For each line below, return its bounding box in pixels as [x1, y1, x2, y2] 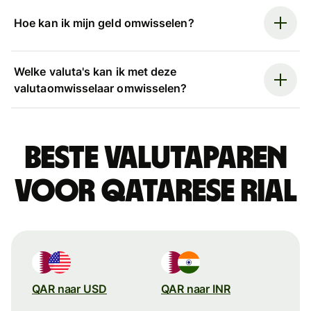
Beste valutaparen [24, 142, 287, 174]
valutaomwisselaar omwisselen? [14, 81, 187, 95]
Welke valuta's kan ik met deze [14, 64, 177, 78]
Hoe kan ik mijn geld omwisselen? [14, 16, 194, 31]
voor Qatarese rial [14, 175, 297, 208]
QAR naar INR [161, 281, 230, 296]
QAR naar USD [32, 281, 107, 296]
